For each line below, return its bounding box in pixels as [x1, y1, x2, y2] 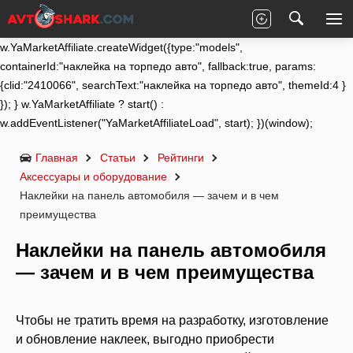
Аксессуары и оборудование [20, 170, 167, 183]
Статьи [100, 151, 136, 164]
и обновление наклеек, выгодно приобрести [16, 333, 274, 346]
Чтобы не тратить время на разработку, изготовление [16, 314, 329, 327]
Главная [35, 151, 78, 164]
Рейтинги [158, 151, 204, 164]
